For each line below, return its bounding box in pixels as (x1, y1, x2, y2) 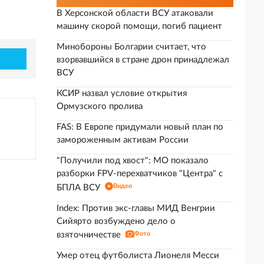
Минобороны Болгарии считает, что (57, 42, 206, 51)
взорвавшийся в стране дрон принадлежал (57, 55, 229, 64)
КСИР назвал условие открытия (57, 89, 187, 98)
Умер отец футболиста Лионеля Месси (57, 251, 219, 260)
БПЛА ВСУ (57, 183, 100, 192)
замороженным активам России (57, 136, 189, 144)
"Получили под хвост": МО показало (57, 156, 209, 165)
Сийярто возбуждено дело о (57, 217, 176, 226)
